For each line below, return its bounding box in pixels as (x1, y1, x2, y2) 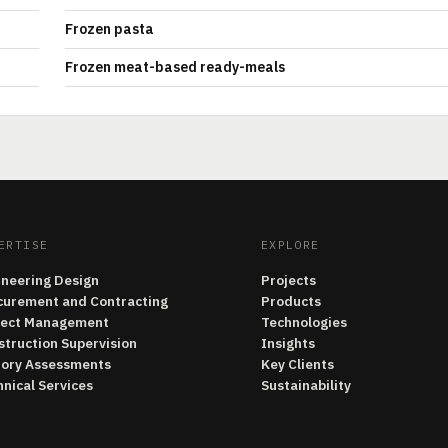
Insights (260, 334, 315, 352)
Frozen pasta (65, 20, 154, 38)
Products (260, 292, 321, 310)
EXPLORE (260, 237, 320, 252)
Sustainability (260, 376, 351, 394)
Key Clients (260, 355, 334, 373)
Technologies (260, 313, 347, 331)
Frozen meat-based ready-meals (65, 58, 285, 76)
